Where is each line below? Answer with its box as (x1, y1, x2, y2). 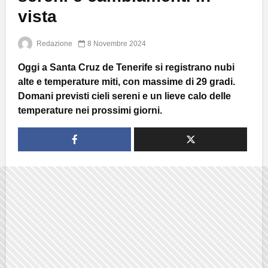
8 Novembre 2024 (87, 39, 146, 48)
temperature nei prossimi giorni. (18, 105, 162, 115)
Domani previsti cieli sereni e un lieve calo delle (18, 90, 231, 101)
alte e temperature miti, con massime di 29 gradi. (18, 76, 235, 87)
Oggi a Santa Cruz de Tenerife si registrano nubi (18, 62, 234, 72)
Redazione (35, 39, 72, 48)
